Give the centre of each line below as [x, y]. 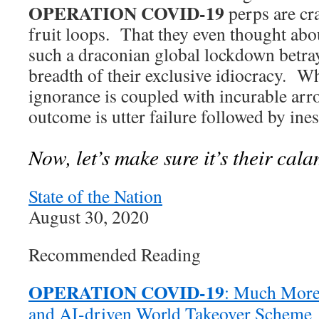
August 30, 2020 [89, 217]
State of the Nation [95, 196]
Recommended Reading [115, 255]
